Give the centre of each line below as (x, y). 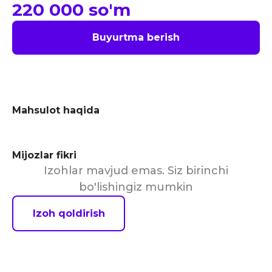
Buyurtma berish (136, 37)
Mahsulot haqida (56, 110)
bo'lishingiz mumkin (136, 187)
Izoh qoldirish (69, 213)
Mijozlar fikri (44, 155)
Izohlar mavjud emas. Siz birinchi (136, 171)
